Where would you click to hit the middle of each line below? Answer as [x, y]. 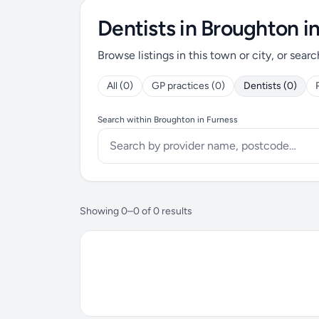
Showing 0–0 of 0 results [136, 211]
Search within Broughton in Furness [168, 120]
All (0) [120, 86]
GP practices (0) [188, 86]
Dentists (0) [270, 86]
